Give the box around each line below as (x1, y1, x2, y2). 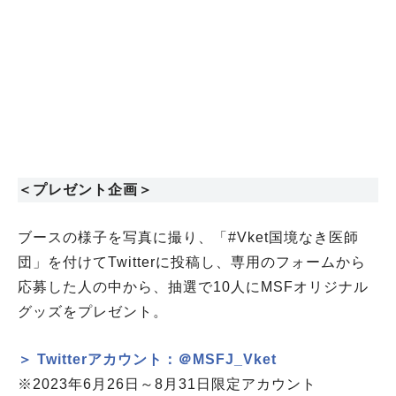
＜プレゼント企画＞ (18, 181, 153, 197)
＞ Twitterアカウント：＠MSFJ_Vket (18, 351, 277, 367)
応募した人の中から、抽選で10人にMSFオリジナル (18, 278, 369, 294)
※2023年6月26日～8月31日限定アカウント (18, 376, 316, 392)
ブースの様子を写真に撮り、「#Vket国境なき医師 (18, 229, 359, 245)
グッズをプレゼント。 (18, 303, 168, 319)
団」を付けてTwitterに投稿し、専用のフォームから (18, 254, 366, 270)
